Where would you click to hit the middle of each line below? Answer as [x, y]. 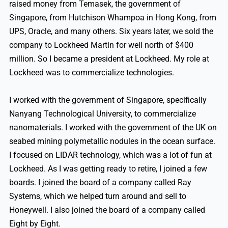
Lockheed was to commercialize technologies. [91, 73]
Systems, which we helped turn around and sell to [97, 196]
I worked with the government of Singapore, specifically [108, 100]
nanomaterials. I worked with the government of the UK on [113, 128]
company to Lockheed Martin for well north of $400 [101, 45]
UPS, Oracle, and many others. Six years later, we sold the [111, 32]
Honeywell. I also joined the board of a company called [107, 210]
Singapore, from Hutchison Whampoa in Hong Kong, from [112, 18]
